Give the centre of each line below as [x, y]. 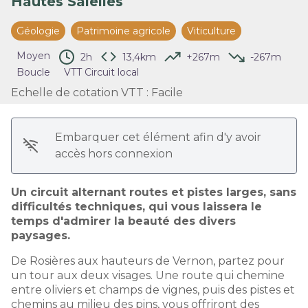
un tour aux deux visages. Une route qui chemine [148, 275]
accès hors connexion [113, 153]
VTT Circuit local [101, 72]
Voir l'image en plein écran [225, 8]
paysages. [41, 235]
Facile [167, 92]
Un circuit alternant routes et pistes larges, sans [154, 192]
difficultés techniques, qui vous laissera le [136, 206]
